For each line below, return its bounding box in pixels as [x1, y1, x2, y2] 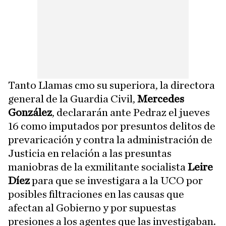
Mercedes [137, 93, 184, 104]
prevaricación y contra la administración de [8, 134, 212, 145]
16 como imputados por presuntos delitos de [8, 121, 215, 132]
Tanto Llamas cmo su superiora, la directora [8, 80, 215, 91]
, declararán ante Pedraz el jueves [52, 107, 210, 118]
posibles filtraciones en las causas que [8, 189, 184, 200]
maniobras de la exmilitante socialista [8, 161, 188, 173]
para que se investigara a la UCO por [30, 175, 203, 186]
